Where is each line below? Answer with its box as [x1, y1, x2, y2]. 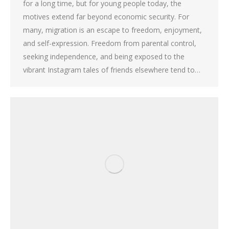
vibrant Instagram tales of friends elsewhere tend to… [23, 64, 200, 75]
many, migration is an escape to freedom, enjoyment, [23, 25, 202, 35]
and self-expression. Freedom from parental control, [23, 38, 196, 48]
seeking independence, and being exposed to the [23, 51, 185, 61]
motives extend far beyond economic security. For [23, 11, 189, 21]
